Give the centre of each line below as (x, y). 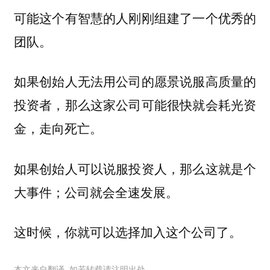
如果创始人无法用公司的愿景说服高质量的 (135, 81)
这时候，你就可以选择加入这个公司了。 (127, 232)
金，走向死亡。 (58, 128)
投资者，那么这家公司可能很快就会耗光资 (135, 105)
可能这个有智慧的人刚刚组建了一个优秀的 (135, 17)
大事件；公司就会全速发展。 (96, 191)
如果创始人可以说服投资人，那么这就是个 (135, 168)
